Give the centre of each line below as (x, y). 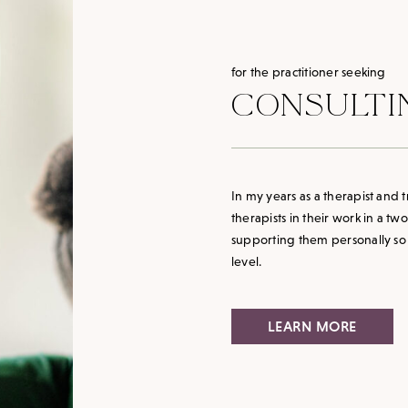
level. (247, 262)
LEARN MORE (312, 326)
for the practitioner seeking (309, 72)
